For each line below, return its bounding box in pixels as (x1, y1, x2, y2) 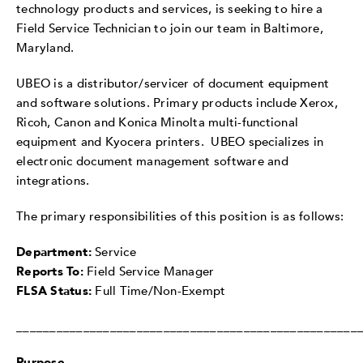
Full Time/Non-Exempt (95, 282, 226, 299)
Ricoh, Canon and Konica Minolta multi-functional (16, 113, 298, 130)
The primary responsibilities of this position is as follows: (16, 207, 344, 224)
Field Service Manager (87, 263, 215, 280)
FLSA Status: (16, 282, 92, 299)
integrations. (16, 172, 93, 189)
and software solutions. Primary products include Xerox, (16, 94, 338, 111)
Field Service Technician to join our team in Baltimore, (16, 19, 323, 36)
